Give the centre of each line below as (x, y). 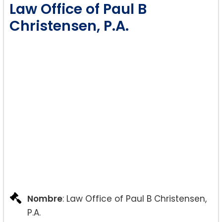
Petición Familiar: (79, 48)
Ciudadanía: (69, 117)
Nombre (45, 199)
